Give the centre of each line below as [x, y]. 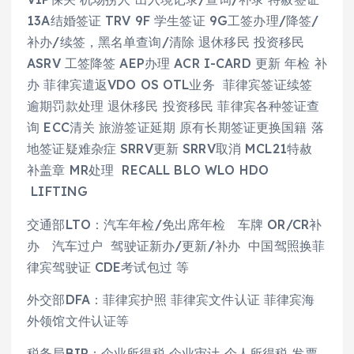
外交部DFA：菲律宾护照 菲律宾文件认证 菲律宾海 [171, 299]
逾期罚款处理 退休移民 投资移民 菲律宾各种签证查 [173, 106]
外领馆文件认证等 [78, 320]
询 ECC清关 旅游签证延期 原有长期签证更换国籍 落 [175, 128]
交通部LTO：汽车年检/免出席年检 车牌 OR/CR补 [175, 224]
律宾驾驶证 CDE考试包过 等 [108, 267]
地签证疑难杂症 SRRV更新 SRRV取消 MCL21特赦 [170, 149]
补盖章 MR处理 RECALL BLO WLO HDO [148, 170]
